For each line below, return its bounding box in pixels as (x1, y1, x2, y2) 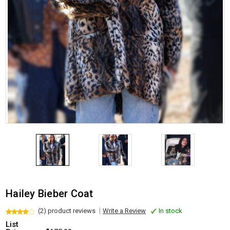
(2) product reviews (38, 206, 95, 215)
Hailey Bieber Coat (6, 187, 93, 200)
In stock (157, 206, 183, 215)
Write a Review (103, 206, 146, 215)
